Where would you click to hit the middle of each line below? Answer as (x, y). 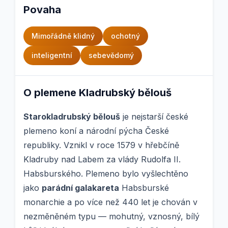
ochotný (125, 36)
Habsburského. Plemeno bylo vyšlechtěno (106, 174)
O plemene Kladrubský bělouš (97, 93)
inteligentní (52, 55)
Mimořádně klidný (63, 36)
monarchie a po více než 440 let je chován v (110, 202)
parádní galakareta (80, 188)
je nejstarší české (154, 117)
